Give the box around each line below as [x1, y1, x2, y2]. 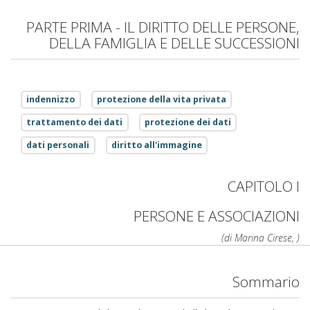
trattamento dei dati [26, 116, 123, 129]
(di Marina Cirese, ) [221, 231, 300, 244]
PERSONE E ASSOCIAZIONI [134, 206, 300, 226]
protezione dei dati [144, 116, 231, 129]
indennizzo [26, 93, 75, 106]
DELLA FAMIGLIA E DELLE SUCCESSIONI [49, 33, 300, 53]
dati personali [26, 139, 90, 152]
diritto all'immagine [111, 139, 202, 152]
